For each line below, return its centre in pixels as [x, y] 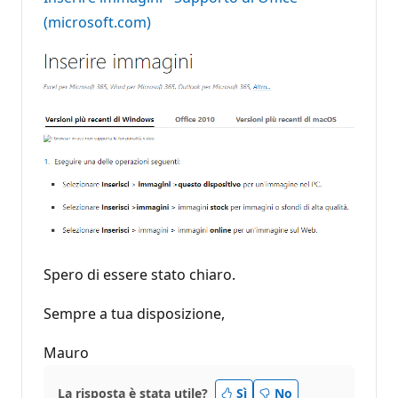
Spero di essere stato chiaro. [139, 274]
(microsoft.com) [97, 22]
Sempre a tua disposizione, [134, 313]
